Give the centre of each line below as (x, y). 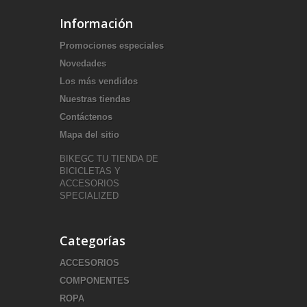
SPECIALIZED (89, 196)
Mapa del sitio (89, 135)
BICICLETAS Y (90, 171)
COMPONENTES (95, 281)
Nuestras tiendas (95, 99)
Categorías (93, 241)
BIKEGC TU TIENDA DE (109, 159)
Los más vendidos (99, 81)
